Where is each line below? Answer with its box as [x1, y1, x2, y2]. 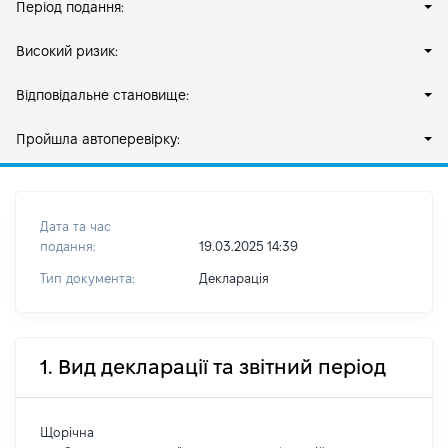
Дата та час [40, 219, 111, 233]
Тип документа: [40, 271, 135, 285]
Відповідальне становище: [16, 87, 189, 103]
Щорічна [40, 425, 94, 439]
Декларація [198, 271, 269, 285]
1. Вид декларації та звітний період [40, 356, 386, 378]
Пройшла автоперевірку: [16, 131, 180, 147]
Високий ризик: [16, 43, 118, 59]
